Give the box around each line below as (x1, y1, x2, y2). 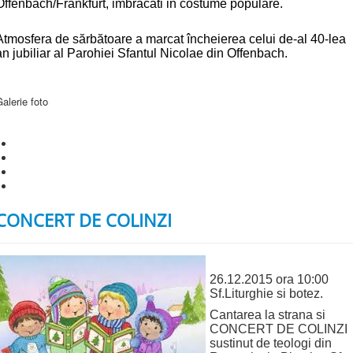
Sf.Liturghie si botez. (210, 287, 323, 301)
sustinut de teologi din (210, 336, 332, 351)
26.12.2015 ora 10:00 (210, 273, 329, 287)
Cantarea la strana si (210, 308, 325, 322)
